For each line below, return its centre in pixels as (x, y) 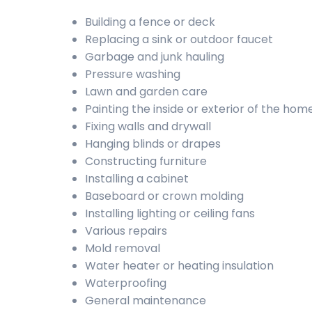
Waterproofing (126, 283)
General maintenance (146, 301)
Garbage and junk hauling (155, 57)
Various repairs (126, 231)
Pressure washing (133, 74)
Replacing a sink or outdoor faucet (179, 39)
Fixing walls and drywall (148, 126)
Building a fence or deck (150, 22)
